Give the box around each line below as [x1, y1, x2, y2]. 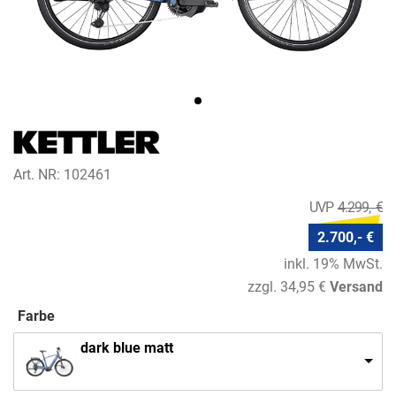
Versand [330, 278, 383, 295]
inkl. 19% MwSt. [284, 255, 383, 273]
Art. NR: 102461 [13, 166, 111, 184]
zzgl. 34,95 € [247, 278, 326, 295]
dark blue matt [80, 339, 173, 356]
